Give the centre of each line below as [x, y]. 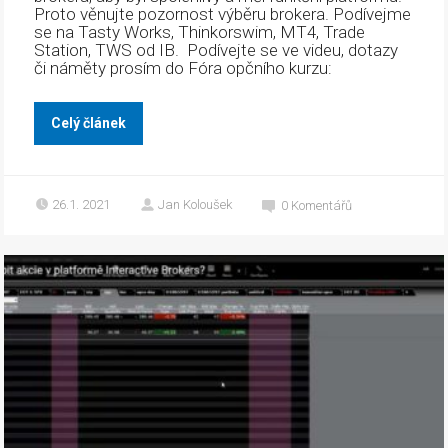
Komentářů [322, 205]
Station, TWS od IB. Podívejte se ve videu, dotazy [216, 49]
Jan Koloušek [195, 204]
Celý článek [89, 122]
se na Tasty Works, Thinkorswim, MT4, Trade [200, 31]
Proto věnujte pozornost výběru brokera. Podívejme [223, 13]
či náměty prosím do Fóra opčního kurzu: [183, 67]
